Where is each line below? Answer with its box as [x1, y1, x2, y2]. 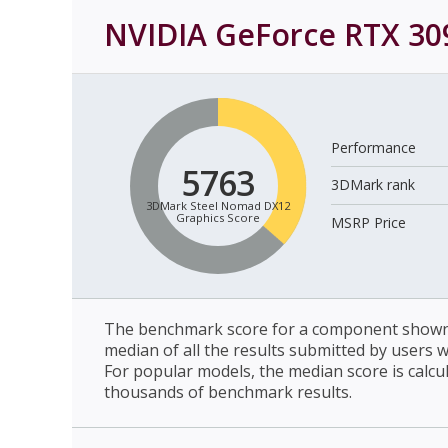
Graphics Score [175, 209, 260, 225]
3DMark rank [331, 174, 416, 194]
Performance [331, 137, 417, 157]
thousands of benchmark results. [104, 380, 352, 403]
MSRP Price [331, 212, 407, 232]
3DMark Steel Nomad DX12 [145, 197, 290, 213]
